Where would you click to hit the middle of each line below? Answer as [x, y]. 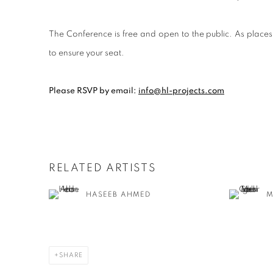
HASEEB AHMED [118, 194]
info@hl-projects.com [181, 90]
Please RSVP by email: [94, 90]
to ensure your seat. [87, 53]
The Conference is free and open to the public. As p [151, 34]
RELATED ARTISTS [103, 168]
